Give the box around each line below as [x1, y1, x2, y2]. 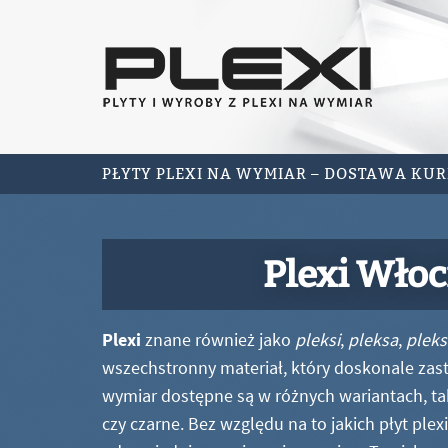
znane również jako [141, 328, 295, 351]
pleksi [295, 328, 340, 351]
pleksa [348, 328, 398, 351]
